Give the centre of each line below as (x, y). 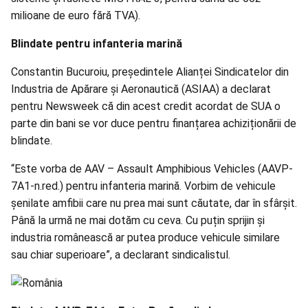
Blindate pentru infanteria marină (97, 44)
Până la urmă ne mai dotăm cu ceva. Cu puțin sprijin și (138, 221)
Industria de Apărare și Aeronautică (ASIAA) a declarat (141, 89)
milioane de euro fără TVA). (76, 16)
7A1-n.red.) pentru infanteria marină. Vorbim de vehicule (143, 186)
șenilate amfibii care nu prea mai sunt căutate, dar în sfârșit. (154, 203)
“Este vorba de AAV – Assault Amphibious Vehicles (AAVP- (152, 169)
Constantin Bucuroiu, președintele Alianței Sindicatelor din (150, 72)
